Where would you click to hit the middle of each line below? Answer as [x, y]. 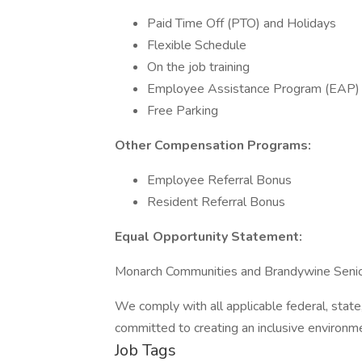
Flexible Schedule [197, 45]
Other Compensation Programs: [213, 145]
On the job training [198, 67]
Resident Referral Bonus [216, 202]
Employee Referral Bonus [219, 180]
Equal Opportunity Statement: [208, 237]
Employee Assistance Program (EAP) [253, 89]
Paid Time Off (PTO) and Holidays [242, 23]
